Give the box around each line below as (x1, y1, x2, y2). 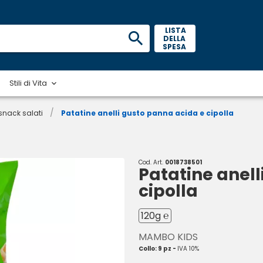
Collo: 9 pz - (139, 244, 177, 253)
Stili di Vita (9, 77, 48, 89)
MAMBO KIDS (139, 230, 198, 244)
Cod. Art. (139, 158, 165, 167)
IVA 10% (177, 244, 199, 253)
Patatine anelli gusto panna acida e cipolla (61, 107, 234, 118)
